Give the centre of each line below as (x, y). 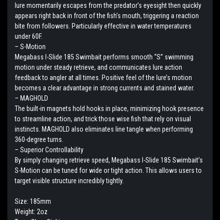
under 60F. (28, 36)
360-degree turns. (39, 139)
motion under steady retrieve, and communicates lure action (98, 67)
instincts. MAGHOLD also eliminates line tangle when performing (104, 129)
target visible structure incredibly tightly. (69, 180)
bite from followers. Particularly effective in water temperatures (103, 26)
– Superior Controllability (49, 150)
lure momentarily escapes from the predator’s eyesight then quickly (108, 5)
